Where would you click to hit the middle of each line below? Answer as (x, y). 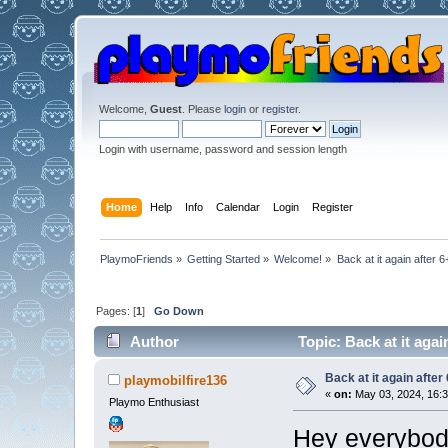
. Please (202, 109)
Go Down (178, 310)
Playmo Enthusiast (154, 402)
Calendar (237, 206)
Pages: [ (115, 310)
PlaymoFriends (136, 258)
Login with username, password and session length (222, 149)
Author (154, 342)
